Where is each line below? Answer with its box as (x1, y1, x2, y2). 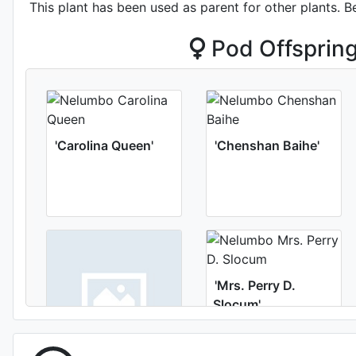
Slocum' (213, 296, 261, 312)
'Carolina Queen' (55, 137, 153, 153)
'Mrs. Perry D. (215, 277, 296, 293)
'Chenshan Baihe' (215, 137, 319, 153)
